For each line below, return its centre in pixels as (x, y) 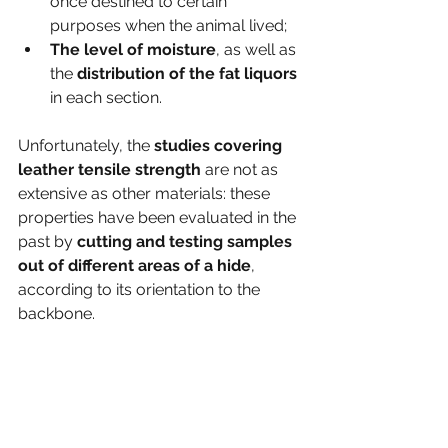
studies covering (218, 145)
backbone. (56, 313)
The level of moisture (133, 49)
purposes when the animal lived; (168, 25)
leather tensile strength (111, 169)
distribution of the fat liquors (187, 73)
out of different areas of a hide (134, 265)
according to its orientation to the (141, 289)
